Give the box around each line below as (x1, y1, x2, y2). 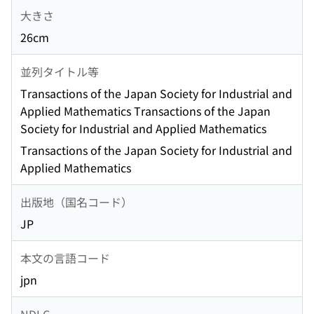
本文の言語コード (20, 249, 110, 266)
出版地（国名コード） (20, 193, 132, 210)
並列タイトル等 (20, 62, 99, 80)
